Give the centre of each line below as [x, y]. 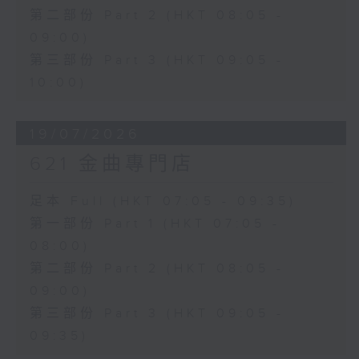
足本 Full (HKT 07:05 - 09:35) [163, 202]
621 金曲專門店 [112, 165]
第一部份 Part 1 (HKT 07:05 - [155, 224]
